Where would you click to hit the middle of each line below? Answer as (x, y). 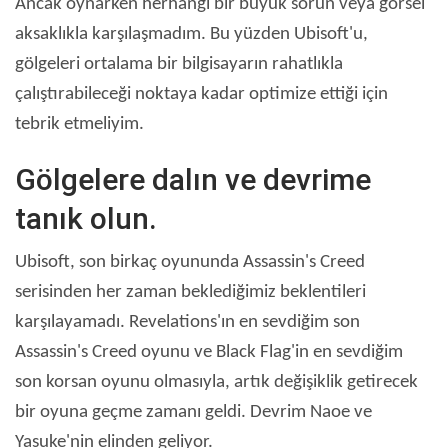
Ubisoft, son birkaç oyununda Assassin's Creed (190, 263)
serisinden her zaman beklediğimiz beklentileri (190, 293)
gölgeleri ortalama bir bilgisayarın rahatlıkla (179, 65)
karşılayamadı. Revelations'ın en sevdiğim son (187, 323)
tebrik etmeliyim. (79, 125)
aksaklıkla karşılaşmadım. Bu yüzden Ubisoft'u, (191, 35)
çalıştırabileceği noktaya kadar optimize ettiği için (201, 95)
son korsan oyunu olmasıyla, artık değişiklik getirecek (216, 383)
